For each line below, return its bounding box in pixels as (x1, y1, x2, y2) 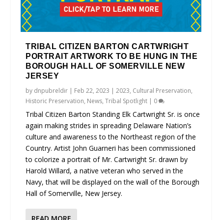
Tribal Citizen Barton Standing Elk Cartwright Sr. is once (26, 110, 200, 119)
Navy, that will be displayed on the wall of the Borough (26, 177, 200, 187)
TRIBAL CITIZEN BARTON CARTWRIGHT (26, 42, 189, 51)
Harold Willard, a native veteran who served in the (26, 166, 184, 176)
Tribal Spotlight (105, 97, 148, 106)
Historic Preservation (26, 97, 84, 106)
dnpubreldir (34, 86, 68, 95)
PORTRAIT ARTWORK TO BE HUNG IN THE (26, 52, 198, 61)
